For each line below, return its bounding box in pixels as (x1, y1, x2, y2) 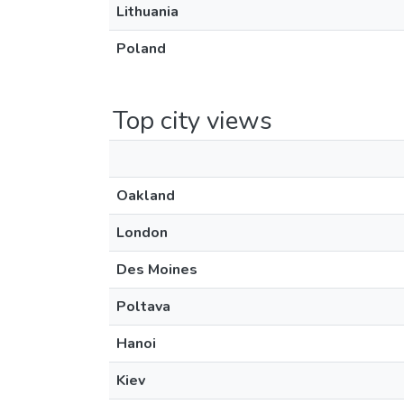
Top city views (113, 104, 272, 138)
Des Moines (116, 260, 197, 280)
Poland (116, 39, 166, 59)
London (116, 223, 168, 243)
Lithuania (116, 2, 179, 22)
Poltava (116, 297, 170, 317)
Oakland (116, 186, 175, 206)
